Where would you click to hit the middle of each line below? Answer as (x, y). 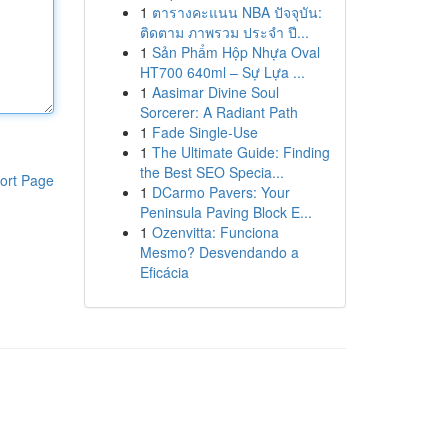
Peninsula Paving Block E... (225, 212)
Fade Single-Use (204, 132)
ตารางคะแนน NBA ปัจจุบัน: (236, 12)
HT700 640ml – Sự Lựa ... (222, 72)
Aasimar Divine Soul (215, 92)
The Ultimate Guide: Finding (240, 152)
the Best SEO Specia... (211, 172)
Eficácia (164, 272)
